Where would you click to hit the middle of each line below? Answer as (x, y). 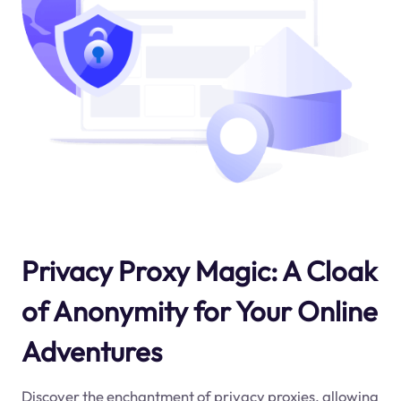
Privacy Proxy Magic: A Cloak (199, 270)
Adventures (91, 351)
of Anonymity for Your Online (199, 311)
